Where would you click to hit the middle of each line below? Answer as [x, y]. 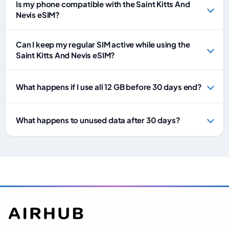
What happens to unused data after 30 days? [98, 120]
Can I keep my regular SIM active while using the [103, 44]
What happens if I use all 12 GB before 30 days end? [109, 86]
